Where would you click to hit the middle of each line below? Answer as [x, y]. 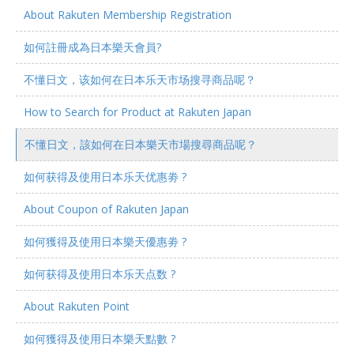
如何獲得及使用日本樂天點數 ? [100, 339]
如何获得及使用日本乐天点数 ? [100, 274]
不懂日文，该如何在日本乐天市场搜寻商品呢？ [140, 79]
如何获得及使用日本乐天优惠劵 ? [105, 177]
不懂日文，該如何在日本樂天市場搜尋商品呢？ [141, 144]
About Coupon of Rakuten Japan [106, 209]
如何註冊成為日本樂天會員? [92, 47]
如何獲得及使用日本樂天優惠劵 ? [105, 241]
